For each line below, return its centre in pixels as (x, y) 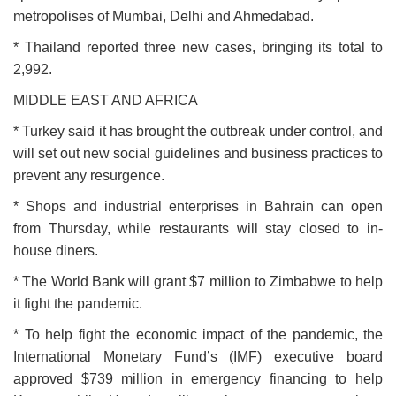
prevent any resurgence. (89, 176)
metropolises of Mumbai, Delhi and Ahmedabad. (164, 17)
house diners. (56, 251)
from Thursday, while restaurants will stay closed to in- (198, 229)
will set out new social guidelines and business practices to (198, 154)
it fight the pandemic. (78, 304)
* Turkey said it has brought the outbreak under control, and (198, 132)
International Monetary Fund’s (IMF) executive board (198, 357)
